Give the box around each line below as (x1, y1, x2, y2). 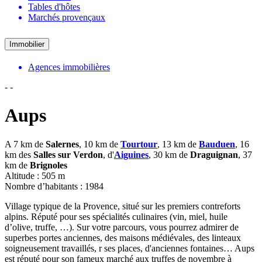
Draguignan (190, 149, 238, 160)
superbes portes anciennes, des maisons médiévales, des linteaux (5, 232, 241, 243)
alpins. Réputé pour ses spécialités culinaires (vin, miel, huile (5, 211, 227, 222)
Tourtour (120, 139, 157, 149)
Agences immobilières (28, 61, 110, 72)
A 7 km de (5, 139, 46, 149)
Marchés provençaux (28, 12, 105, 22)
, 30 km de (149, 149, 190, 160)
